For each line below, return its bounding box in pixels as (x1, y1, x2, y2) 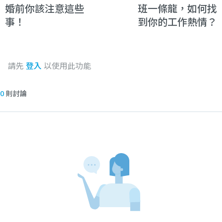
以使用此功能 (42, 60, 91, 71)
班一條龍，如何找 (138, 1, 217, 15)
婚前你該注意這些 (5, 1, 84, 15)
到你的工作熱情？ (138, 15, 217, 29)
